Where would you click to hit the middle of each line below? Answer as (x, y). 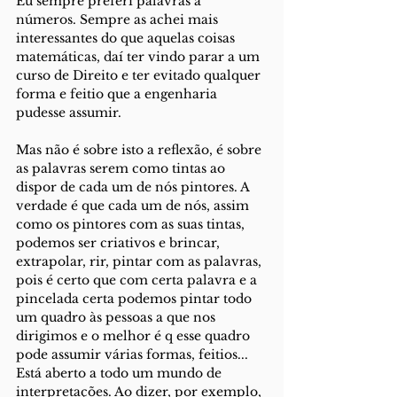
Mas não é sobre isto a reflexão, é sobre (140, 150)
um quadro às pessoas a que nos (117, 317)
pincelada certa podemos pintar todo (136, 299)
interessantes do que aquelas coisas (127, 38)
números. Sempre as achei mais (119, 19)
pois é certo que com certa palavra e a (138, 280)
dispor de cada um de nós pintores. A (134, 187)
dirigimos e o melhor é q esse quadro (135, 336)
